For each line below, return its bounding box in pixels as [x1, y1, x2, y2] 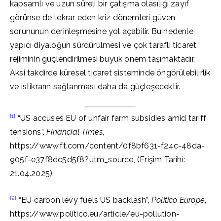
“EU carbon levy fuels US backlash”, [16, 195, 152, 205]
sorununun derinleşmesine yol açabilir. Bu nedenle [10, 27, 193, 36]
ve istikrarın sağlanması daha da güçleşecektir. [10, 82, 181, 91]
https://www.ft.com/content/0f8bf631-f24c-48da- [10, 141, 205, 150]
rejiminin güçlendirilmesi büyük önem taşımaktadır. [10, 54, 195, 64]
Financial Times [46, 127, 103, 137]
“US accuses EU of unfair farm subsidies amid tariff [15, 113, 207, 123]
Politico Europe [151, 195, 205, 205]
